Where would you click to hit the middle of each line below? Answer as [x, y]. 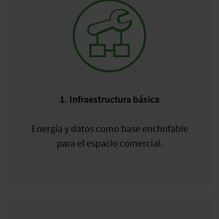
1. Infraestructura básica [109, 99]
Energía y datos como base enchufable [109, 128]
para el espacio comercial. [109, 143]
